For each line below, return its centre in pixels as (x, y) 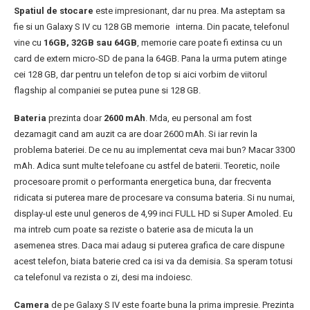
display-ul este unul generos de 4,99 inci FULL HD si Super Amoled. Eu (153, 214)
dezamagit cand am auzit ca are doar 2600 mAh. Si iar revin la (136, 134)
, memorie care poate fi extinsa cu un (210, 43)
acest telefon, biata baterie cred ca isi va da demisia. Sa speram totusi (153, 262)
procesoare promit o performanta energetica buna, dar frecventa (143, 182)
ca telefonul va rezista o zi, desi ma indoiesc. (103, 277)
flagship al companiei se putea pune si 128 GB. (107, 91)
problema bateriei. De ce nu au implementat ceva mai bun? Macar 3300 (154, 150)
